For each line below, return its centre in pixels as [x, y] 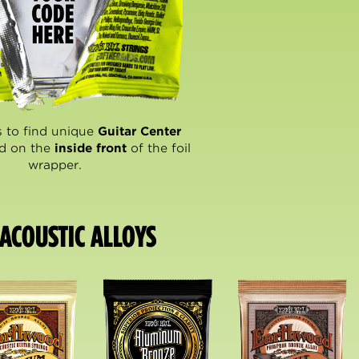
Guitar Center [139, 131]
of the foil [158, 148]
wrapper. [55, 165]
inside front [90, 148]
